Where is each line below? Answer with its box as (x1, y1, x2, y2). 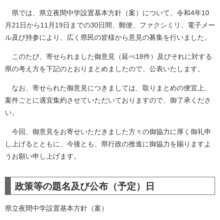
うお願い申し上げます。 (5, 152, 81, 160)
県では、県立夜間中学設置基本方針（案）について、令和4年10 (5, 9, 209, 17)
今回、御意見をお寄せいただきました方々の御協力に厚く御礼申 (5, 128, 211, 136)
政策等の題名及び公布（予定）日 (15, 181, 155, 192)
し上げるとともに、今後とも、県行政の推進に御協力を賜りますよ (5, 140, 211, 148)
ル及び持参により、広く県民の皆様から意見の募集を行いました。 (5, 33, 211, 41)
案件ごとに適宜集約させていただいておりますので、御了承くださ (5, 96, 211, 104)
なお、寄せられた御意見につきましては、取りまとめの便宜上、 (5, 84, 211, 92)
